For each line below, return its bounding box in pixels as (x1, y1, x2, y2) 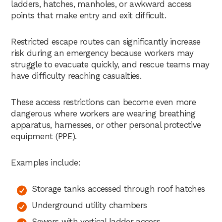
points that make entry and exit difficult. (11, 10, 166, 20)
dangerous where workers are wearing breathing (11, 108, 196, 118)
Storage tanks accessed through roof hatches (32, 183, 205, 194)
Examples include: (11, 157, 80, 167)
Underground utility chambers (32, 200, 147, 210)
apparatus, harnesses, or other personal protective (11, 119, 201, 130)
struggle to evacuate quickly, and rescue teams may (11, 59, 210, 69)
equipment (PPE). (11, 131, 77, 141)
